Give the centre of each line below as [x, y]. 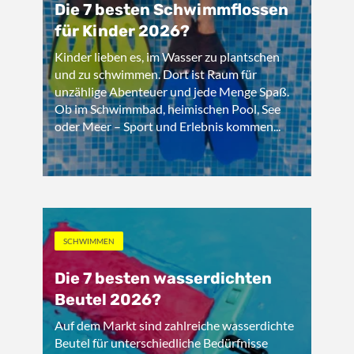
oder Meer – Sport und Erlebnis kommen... [168, 126]
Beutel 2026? [108, 299]
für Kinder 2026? [122, 31]
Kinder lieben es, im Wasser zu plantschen [167, 56]
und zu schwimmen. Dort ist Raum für [156, 74]
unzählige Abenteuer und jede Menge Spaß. [172, 91]
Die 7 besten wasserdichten [163, 278]
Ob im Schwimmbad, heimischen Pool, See [168, 109]
